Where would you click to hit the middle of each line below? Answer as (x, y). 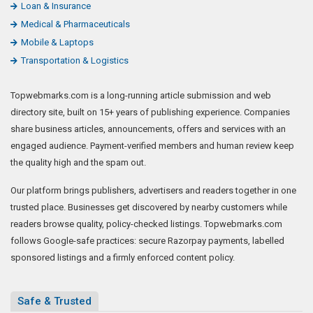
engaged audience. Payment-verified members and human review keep (152, 145)
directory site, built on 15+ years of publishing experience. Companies (150, 112)
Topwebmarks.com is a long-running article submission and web (141, 95)
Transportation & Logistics (75, 60)
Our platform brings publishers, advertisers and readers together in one (153, 190)
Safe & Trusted (54, 301)
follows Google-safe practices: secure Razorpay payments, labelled (147, 240)
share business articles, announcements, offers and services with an (148, 129)
